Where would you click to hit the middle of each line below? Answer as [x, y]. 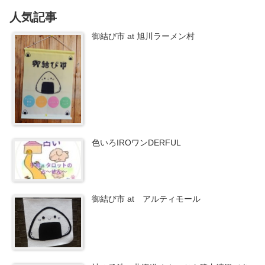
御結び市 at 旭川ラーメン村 [143, 36]
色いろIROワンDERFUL [137, 143]
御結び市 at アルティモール [146, 199]
